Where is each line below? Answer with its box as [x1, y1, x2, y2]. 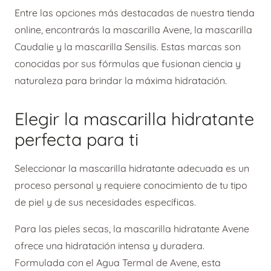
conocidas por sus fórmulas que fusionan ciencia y [15, 57, 241, 70]
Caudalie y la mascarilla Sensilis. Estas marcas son [15, 40, 241, 53]
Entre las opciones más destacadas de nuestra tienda [15, 6, 255, 19]
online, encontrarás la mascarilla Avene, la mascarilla [15, 23, 252, 36]
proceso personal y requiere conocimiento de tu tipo [15, 179, 247, 192]
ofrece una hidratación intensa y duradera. [15, 240, 204, 252]
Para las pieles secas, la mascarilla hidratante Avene [15, 223, 249, 235]
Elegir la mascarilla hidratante [15, 107, 254, 129]
